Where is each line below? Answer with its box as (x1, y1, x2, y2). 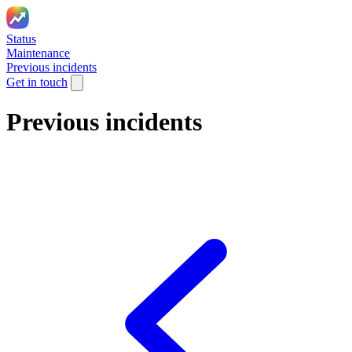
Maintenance (6, 46, 70, 60)
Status (6, 32, 36, 46)
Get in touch (6, 75, 68, 89)
